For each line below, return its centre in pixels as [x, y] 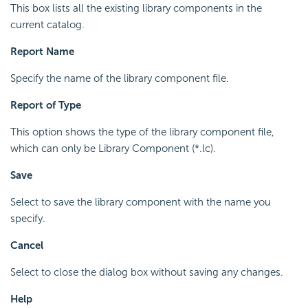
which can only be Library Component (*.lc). [113, 148]
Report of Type [46, 105]
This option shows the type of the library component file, [142, 132]
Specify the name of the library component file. [120, 78]
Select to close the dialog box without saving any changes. [147, 272]
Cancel [27, 245]
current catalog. [47, 24]
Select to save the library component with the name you [141, 202]
